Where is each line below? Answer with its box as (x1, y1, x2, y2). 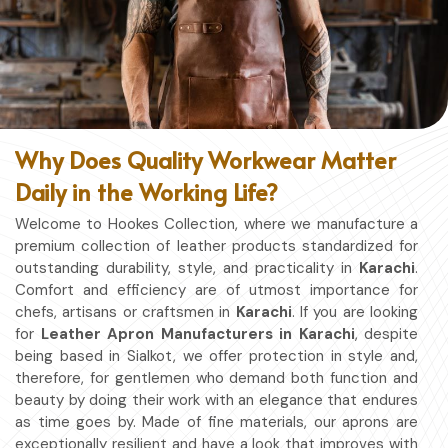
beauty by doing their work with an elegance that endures (15, 389, 418, 410)
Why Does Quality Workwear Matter (15, 143, 396, 175)
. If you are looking (291, 301, 419, 322)
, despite (354, 323, 418, 344)
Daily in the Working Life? (15, 175, 278, 207)
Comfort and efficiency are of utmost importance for (15, 279, 418, 300)
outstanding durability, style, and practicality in (15, 257, 359, 278)
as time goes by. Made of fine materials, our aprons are (15, 411, 418, 432)
